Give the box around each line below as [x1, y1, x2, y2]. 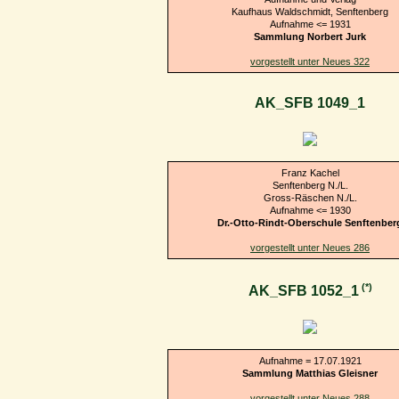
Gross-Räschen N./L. [263, 191, 357, 203]
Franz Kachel [281, 167, 339, 178]
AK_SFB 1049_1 [255, 95, 365, 111]
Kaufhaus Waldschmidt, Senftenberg [232, 5, 388, 17]
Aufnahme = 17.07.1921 [258, 354, 362, 366]
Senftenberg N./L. [272, 179, 348, 191]
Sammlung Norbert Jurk [254, 30, 366, 42]
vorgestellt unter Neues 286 [250, 241, 370, 253]
